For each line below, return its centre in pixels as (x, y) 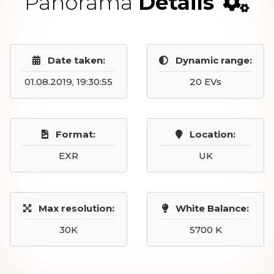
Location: (213, 134)
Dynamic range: (214, 60)
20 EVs (206, 81)
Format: (76, 134)
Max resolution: (76, 208)
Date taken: (76, 60)
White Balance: (212, 208)
